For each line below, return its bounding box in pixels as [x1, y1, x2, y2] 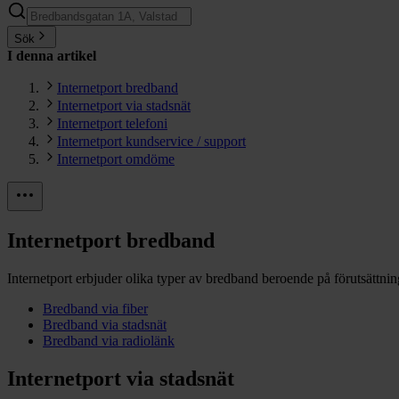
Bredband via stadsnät [43, 316, 167, 332]
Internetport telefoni [57, 116, 167, 132]
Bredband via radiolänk [43, 332, 175, 348]
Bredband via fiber [43, 300, 148, 316]
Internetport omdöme [57, 151, 175, 167]
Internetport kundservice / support [57, 134, 246, 150]
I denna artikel [7, 48, 96, 64]
